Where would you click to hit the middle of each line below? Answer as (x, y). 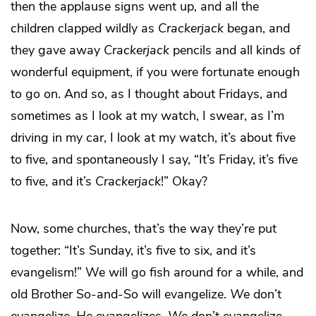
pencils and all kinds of (235, 50)
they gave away (57, 50)
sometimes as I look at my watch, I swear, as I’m (147, 116)
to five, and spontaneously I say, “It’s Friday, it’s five (154, 160)
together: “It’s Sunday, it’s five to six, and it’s (133, 251)
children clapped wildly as (84, 29)
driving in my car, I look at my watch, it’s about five (153, 138)
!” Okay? (184, 182)
